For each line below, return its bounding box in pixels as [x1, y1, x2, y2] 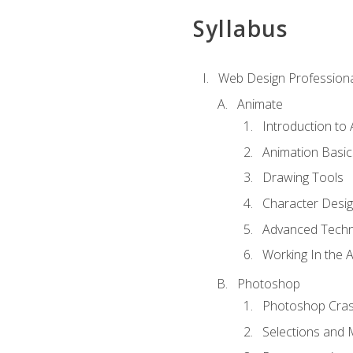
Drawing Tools [262, 169, 344, 187]
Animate [236, 95, 283, 113]
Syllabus [192, 13, 288, 44]
